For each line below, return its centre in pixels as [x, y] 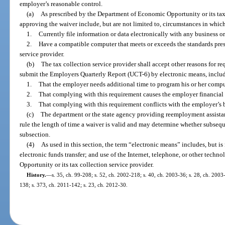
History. [36, 175]
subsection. [35, 134]
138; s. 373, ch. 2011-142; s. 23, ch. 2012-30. [74, 185]
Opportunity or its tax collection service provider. [87, 164]
